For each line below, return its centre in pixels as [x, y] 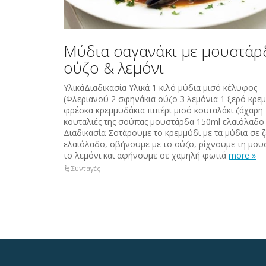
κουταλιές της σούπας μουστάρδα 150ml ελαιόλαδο [164, 121]
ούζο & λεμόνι [114, 67]
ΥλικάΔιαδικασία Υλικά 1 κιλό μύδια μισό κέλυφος [160, 87]
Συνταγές [86, 168]
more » [242, 155]
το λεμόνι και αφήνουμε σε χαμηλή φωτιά [146, 155]
